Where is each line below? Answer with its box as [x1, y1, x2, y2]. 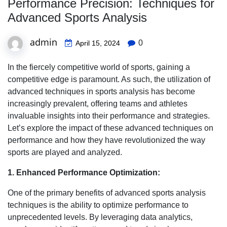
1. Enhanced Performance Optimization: [8, 168, 160, 177]
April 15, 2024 [75, 39, 120, 47]
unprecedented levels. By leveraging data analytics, [8, 212, 193, 221]
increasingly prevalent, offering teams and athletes [8, 99, 187, 108]
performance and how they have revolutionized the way [8, 135, 205, 144]
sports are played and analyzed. [8, 147, 122, 157]
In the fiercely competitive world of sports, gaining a [8, 62, 190, 71]
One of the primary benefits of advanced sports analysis [8, 188, 206, 197]
